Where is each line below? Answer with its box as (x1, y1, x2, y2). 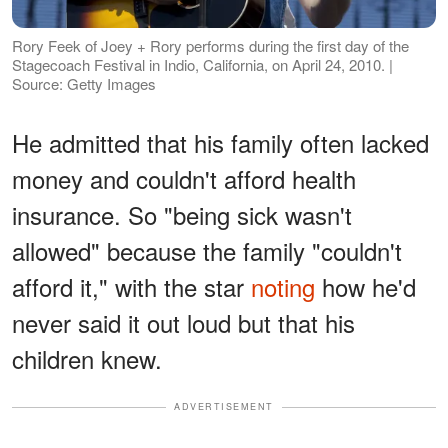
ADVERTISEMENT (174, 400, 274, 414)
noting (251, 269, 315, 305)
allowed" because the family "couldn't (12, 233, 402, 269)
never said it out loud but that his (12, 305, 355, 341)
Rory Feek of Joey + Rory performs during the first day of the (12, 35, 409, 57)
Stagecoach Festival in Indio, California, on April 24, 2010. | (12, 54, 393, 76)
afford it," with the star (12, 269, 251, 305)
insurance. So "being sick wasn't (12, 197, 352, 233)
